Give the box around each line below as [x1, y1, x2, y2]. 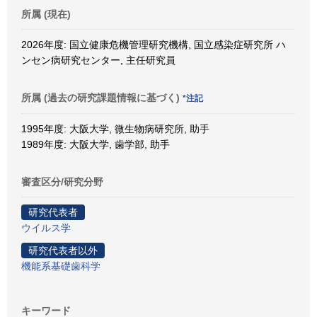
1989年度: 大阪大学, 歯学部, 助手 [21, 138, 170, 150]
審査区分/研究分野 [21, 175, 103, 188]
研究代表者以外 [28, 244, 98, 256]
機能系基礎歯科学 [21, 260, 100, 272]
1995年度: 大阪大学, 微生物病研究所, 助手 [21, 122, 209, 134]
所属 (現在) [21, 8, 71, 20]
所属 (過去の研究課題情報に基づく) [21, 91, 183, 103]
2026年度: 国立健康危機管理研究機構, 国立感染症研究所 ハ [21, 38, 286, 50]
